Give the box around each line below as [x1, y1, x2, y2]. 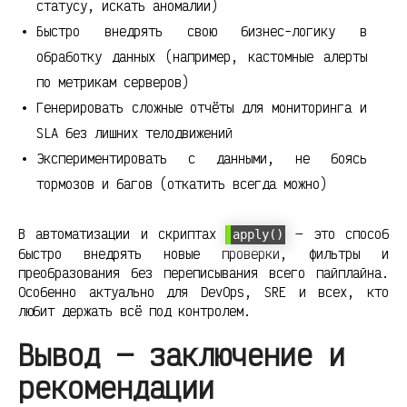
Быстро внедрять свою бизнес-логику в [36, 22, 367, 40]
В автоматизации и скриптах [18, 224, 227, 243]
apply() [233, 226, 284, 242]
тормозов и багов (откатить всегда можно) [36, 174, 327, 193]
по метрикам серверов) [36, 73, 189, 91]
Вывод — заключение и [18, 335, 345, 373]
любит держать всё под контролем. [18, 302, 251, 320]
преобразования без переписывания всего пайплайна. [18, 263, 389, 282]
